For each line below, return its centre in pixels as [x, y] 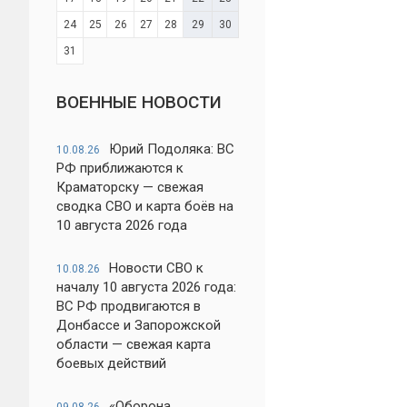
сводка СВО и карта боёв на [145, 206]
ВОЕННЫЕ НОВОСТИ [139, 102]
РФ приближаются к [120, 168]
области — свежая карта [134, 344]
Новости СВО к [156, 268]
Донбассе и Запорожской [139, 325]
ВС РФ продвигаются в [129, 306]
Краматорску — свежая [130, 187]
